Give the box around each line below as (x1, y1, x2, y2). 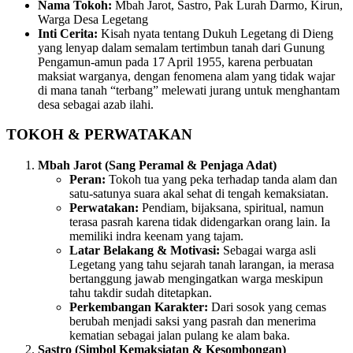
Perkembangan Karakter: (69, 300, 208, 314)
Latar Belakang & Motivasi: (69, 243, 220, 258)
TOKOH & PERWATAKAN (6, 126, 192, 143)
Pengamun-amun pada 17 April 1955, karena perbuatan (38, 54, 313, 69)
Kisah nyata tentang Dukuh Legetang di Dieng (98, 26, 333, 40)
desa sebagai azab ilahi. (38, 97, 154, 111)
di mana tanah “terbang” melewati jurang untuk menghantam (38, 83, 340, 97)
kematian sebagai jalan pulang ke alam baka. (69, 329, 290, 343)
